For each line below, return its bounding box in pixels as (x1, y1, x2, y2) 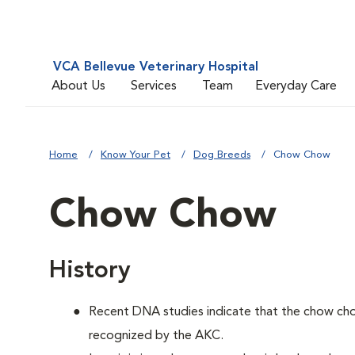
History (49, 259, 131, 283)
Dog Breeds (193, 150, 250, 160)
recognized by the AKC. (89, 330, 223, 342)
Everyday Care (255, 79, 337, 93)
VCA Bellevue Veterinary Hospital (53, 61, 258, 74)
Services (131, 79, 177, 93)
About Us (52, 79, 105, 93)
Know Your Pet (101, 150, 170, 160)
